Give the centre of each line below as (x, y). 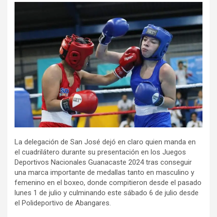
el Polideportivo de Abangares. (63, 203)
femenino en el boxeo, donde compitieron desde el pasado (108, 182)
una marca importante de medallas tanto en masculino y (104, 172)
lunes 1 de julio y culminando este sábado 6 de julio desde (107, 193)
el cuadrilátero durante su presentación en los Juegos (100, 152)
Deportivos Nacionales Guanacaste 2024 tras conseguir (103, 162)
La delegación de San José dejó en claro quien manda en (105, 142)
